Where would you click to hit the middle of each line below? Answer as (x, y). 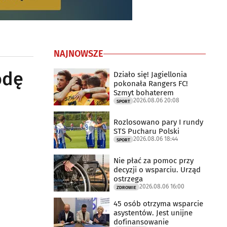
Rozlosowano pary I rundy (158, 122)
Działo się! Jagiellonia (150, 74)
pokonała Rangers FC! (151, 83)
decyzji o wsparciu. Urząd (157, 169)
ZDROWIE (126, 187)
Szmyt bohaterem (144, 92)
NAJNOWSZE (79, 54)
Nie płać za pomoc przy (154, 160)
